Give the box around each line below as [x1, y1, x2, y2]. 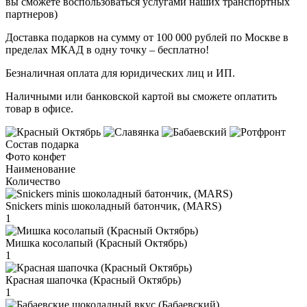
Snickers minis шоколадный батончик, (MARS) [5, 199, 221, 212]
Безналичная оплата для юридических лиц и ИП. [5, 66, 235, 79]
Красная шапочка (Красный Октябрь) [5, 273, 181, 286]
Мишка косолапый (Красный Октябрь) [5, 236, 187, 249]
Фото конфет [5, 150, 66, 162]
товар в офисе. [5, 102, 73, 114]
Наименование [5, 162, 75, 175]
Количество [5, 175, 60, 187]
